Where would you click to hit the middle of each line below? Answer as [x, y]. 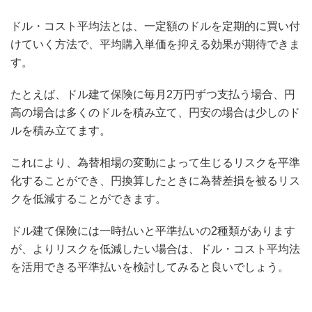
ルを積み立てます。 [61, 131]
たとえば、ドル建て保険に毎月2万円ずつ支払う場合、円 [153, 95]
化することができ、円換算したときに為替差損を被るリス [155, 181]
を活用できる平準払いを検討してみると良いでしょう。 [150, 267]
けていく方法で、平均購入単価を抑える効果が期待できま [155, 45]
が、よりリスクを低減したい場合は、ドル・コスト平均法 [155, 249]
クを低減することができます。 [88, 199]
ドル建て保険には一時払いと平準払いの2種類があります [153, 231]
